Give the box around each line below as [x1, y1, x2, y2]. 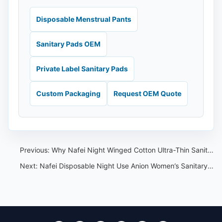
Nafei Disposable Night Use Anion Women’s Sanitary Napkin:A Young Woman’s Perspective [40, 162, 208, 170]
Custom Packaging [36, 89, 101, 98]
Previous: [20, 146, 52, 154]
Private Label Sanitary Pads [36, 64, 128, 73]
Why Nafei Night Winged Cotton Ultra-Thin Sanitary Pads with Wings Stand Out [52, 146, 208, 154]
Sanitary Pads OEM [36, 40, 101, 48]
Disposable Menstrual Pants [36, 15, 131, 23]
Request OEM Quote [113, 89, 181, 98]
